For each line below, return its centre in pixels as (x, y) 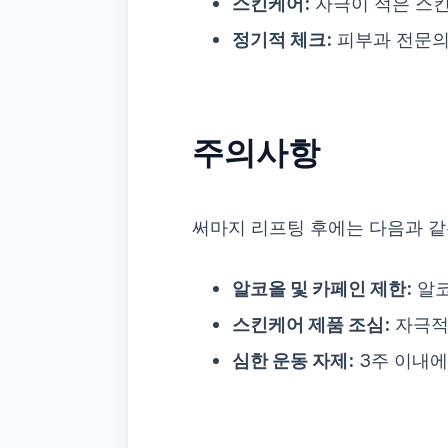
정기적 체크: (282, 39)
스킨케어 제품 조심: (311, 324)
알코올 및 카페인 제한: (322, 288)
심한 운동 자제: (293, 360)
